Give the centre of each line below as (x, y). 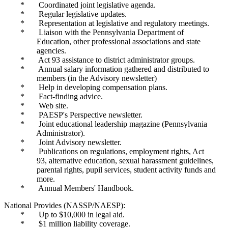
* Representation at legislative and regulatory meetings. (107, 23)
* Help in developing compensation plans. (86, 87)
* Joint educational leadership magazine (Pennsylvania (106, 124)
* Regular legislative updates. (65, 14)
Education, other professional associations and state (102, 41)
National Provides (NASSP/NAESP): (65, 205)
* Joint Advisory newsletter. (63, 142)
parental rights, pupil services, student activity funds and (110, 170)
